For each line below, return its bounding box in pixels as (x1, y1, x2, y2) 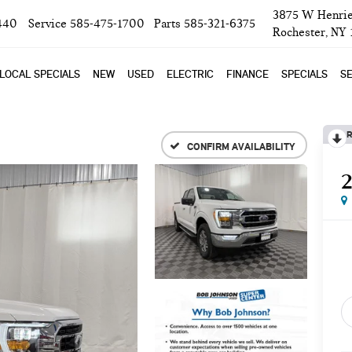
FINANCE (226, 68, 269, 81)
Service (28, 16, 67, 31)
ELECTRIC (167, 68, 214, 81)
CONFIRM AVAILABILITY (187, 139, 295, 152)
